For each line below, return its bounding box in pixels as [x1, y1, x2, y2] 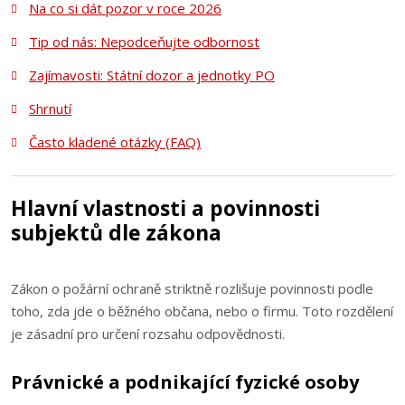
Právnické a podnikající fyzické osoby [11, 370, 359, 394]
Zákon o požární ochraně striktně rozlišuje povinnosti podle [11, 279, 373, 297]
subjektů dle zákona [11, 218, 221, 247]
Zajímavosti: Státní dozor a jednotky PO [28, 66, 275, 84]
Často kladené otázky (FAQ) [28, 133, 201, 151]
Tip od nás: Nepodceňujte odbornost [28, 33, 259, 51]
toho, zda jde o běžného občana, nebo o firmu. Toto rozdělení [11, 302, 393, 320]
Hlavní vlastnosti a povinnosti [11, 193, 320, 222]
